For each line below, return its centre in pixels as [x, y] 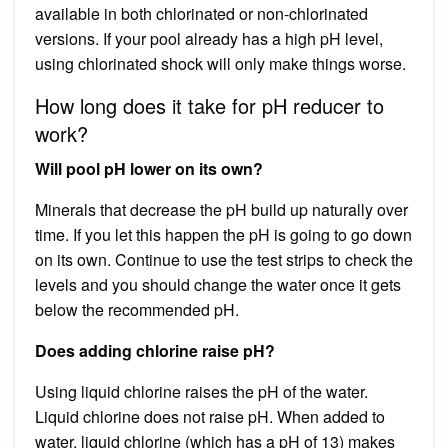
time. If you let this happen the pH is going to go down [223, 234]
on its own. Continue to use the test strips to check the [224, 259]
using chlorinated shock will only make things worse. [220, 63]
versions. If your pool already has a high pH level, [209, 38]
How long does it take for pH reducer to [209, 105]
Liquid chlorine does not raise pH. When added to [210, 416]
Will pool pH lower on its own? [149, 168]
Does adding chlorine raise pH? [155, 350]
